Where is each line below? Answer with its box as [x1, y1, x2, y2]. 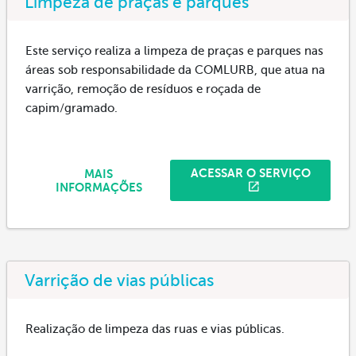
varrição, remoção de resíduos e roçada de [25, 82, 261, 95]
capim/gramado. [25, 101, 118, 114]
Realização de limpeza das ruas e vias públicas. [25, 322, 284, 335]
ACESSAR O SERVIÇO [190, 166, 311, 180]
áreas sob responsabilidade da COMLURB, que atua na [25, 63, 325, 76]
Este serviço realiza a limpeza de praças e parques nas [25, 44, 323, 57]
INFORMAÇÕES [55, 180, 142, 194]
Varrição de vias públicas [25, 270, 214, 290]
